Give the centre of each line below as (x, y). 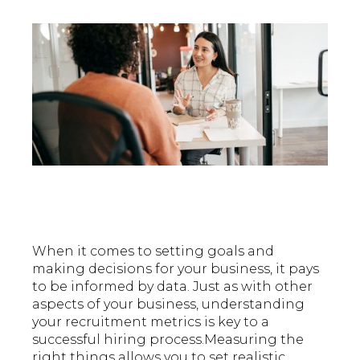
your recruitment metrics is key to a (151, 322)
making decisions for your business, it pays (176, 269)
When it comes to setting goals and (153, 252)
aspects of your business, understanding (169, 305)
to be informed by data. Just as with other (173, 287)
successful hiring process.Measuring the (168, 340)
